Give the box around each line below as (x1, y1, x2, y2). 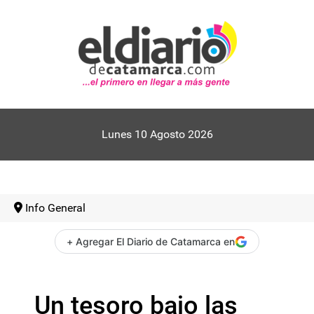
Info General (25, 201, 86, 214)
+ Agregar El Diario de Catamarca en (67, 235, 235, 247)
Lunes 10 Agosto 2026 (101, 128, 213, 141)
